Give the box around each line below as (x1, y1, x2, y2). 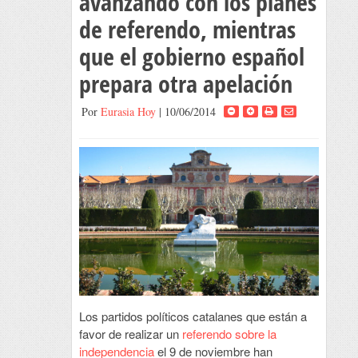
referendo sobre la (181, 325, 276, 343)
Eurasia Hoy (100, 104, 156, 119)
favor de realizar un (78, 325, 182, 343)
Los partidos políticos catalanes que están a (78, 308, 307, 325)
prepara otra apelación (78, 67, 292, 100)
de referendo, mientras (78, 13, 296, 46)
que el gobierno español (78, 40, 304, 73)
